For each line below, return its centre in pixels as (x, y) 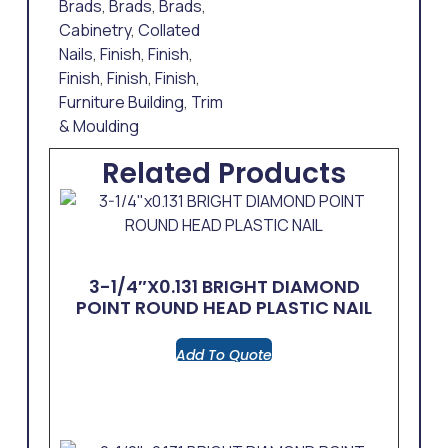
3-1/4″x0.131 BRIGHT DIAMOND (224, 287)
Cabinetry (94, 30)
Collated (168, 30)
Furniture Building (121, 102)
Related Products (224, 174)
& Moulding (98, 126)
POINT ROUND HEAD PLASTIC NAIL (224, 308)
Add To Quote (224, 355)
